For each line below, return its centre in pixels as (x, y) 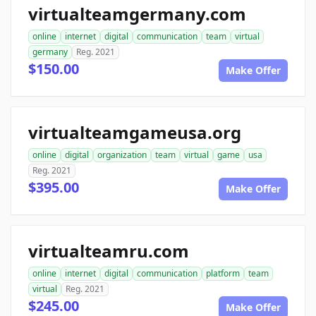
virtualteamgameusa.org (135, 132)
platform (223, 273)
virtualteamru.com (109, 251)
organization (122, 155)
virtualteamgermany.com (137, 14)
